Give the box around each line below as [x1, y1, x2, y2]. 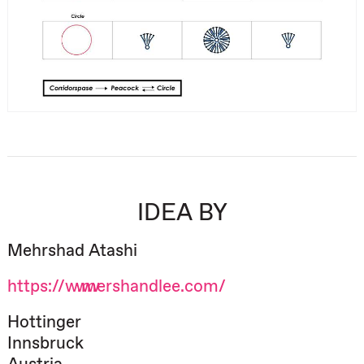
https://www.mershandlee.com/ [7, 275, 226, 297]
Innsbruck [7, 332, 84, 353]
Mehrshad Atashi [7, 240, 137, 261]
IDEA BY [136, 198, 227, 227]
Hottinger [7, 311, 81, 332]
